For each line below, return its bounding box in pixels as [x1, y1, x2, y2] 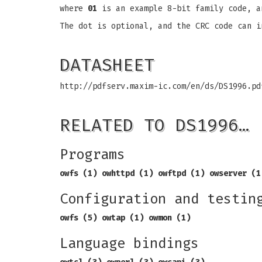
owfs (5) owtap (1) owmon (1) [60, 213, 191, 223]
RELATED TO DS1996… [60, 115, 249, 136]
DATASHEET [60, 54, 154, 75]
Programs [60, 146, 125, 163]
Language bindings [60, 235, 199, 251]
